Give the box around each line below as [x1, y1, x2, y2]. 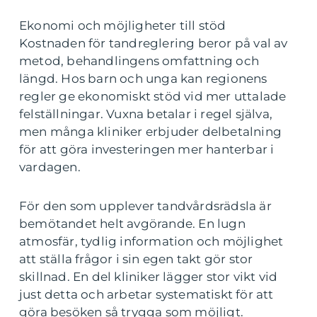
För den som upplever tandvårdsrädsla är [19, 199, 272, 214]
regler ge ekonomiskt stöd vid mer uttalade [19, 89, 287, 104]
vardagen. [19, 160, 81, 175]
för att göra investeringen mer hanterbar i [19, 142, 275, 157]
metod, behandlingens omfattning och [19, 54, 260, 69]
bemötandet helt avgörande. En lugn [19, 217, 246, 231]
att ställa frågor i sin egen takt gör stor [19, 252, 253, 267]
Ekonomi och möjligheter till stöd [19, 18, 226, 33]
